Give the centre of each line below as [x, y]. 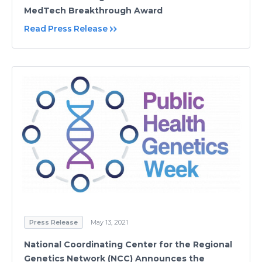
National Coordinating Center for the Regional [128, 245]
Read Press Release [66, 29]
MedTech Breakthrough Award [93, 11]
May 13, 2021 [109, 223]
